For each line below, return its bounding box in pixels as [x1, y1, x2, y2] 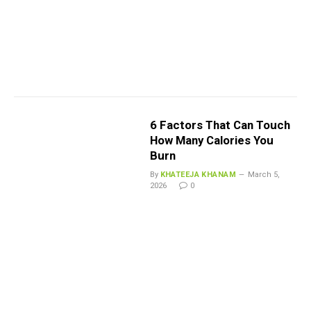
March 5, [248, 169, 280, 179]
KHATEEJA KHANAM [160, 169, 237, 179]
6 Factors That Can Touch [149, 117, 290, 132]
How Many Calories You [149, 133, 274, 147]
